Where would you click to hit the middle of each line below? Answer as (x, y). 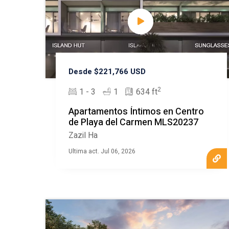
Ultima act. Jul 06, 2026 (102, 152)
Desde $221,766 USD (107, 72)
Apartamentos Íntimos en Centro (136, 112)
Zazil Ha (83, 136)
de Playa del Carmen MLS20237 (133, 123)
